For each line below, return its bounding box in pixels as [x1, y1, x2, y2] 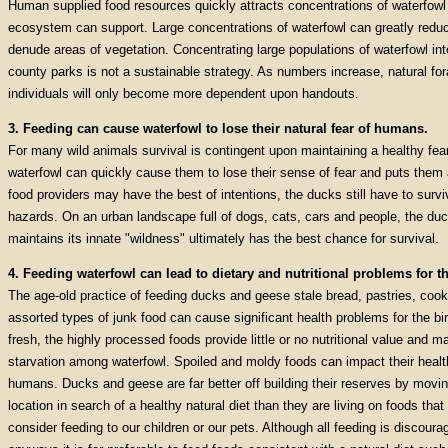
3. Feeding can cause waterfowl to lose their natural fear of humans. [8, 121, 428, 136]
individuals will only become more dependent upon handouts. [8, 86, 359, 101]
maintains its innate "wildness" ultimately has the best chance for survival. [8, 231, 439, 246]
